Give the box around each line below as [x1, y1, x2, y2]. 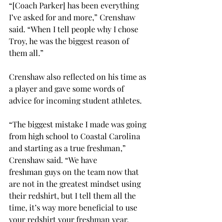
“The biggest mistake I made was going [9, 119, 148, 129]
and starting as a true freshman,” [9, 143, 128, 153]
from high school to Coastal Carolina [9, 131, 142, 141]
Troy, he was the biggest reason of [9, 36, 131, 46]
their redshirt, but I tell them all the [9, 190, 138, 201]
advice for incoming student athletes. [9, 95, 146, 106]
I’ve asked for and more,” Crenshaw [9, 12, 137, 22]
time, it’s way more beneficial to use [9, 202, 139, 213]
